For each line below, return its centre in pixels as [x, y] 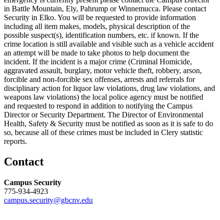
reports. [15, 141]
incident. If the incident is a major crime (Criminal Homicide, [98, 61]
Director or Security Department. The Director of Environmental [104, 114]
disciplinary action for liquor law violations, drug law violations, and [110, 88]
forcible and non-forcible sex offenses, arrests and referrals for [99, 79]
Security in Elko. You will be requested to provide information [100, 17]
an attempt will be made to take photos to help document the [97, 53]
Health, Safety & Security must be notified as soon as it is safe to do [109, 123]
